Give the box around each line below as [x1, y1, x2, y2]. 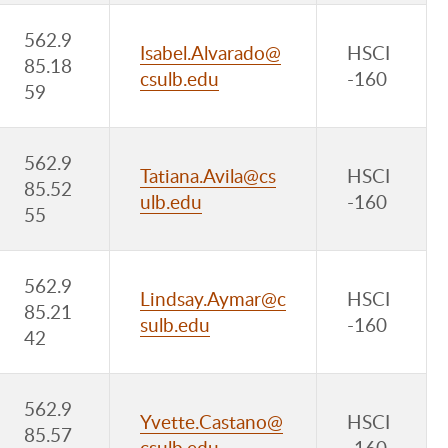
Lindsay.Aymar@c [140, 285, 286, 312]
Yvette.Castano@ [140, 408, 283, 435]
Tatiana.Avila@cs [140, 162, 276, 189]
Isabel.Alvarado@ [140, 39, 281, 66]
